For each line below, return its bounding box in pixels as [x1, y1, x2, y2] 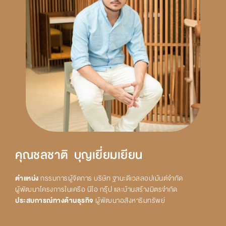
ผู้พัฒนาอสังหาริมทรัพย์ [95, 195, 165, 207]
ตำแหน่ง [15, 173, 39, 185]
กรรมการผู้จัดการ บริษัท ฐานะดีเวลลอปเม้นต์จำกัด [38, 173, 183, 185]
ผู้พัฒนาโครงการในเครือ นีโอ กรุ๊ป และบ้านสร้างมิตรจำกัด [15, 184, 178, 196]
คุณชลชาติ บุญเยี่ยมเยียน [15, 144, 143, 165]
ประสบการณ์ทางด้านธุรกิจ [15, 195, 95, 207]
